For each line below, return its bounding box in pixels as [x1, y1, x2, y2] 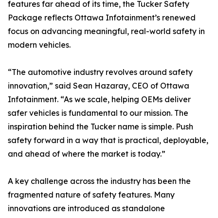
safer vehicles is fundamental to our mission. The [8, 108, 188, 118]
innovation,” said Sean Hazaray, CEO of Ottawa [8, 81, 189, 91]
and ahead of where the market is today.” [8, 149, 165, 159]
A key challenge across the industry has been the [8, 176, 191, 186]
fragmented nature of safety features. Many [8, 190, 175, 200]
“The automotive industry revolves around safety [8, 67, 193, 77]
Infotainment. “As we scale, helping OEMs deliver [8, 94, 191, 105]
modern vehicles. [8, 40, 71, 50]
